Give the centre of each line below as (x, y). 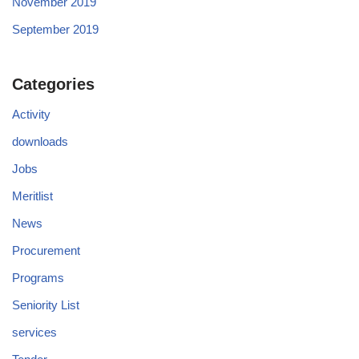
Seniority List (46, 305)
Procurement (46, 250)
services (34, 332)
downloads (40, 141)
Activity (31, 114)
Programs (38, 277)
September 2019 (55, 29)
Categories (53, 84)
